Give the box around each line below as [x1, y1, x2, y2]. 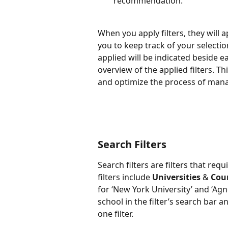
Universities [152, 171, 201, 183]
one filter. [98, 208, 133, 219]
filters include [98, 171, 152, 183]
